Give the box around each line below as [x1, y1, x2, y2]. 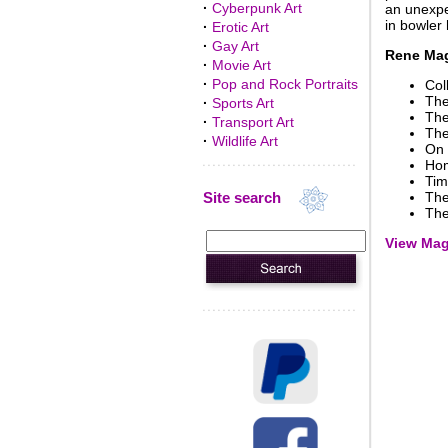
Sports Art [211, 95, 274, 111]
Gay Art [211, 38, 259, 54]
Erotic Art [211, 19, 269, 35]
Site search [202, 189, 297, 207]
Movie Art [211, 57, 271, 73]
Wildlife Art [211, 133, 278, 149]
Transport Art [211, 114, 294, 130]
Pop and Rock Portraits [211, 76, 358, 92]
